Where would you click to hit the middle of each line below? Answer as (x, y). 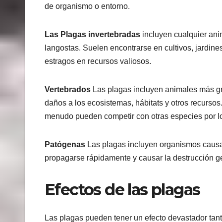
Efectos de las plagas (122, 190)
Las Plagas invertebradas (92, 35)
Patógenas (65, 145)
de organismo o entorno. (87, 6)
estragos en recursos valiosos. (98, 61)
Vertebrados (68, 90)
